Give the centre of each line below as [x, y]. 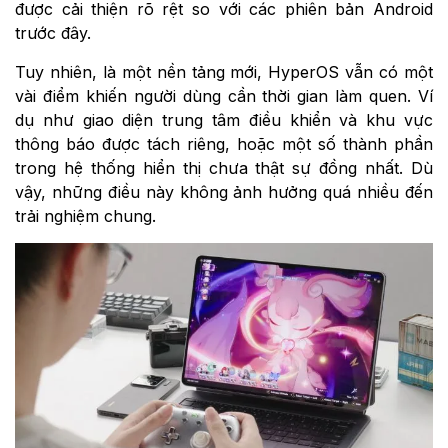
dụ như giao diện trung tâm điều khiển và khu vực [224, 119]
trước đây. [53, 32]
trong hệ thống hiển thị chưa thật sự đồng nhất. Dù [224, 167]
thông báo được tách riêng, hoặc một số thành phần [224, 143]
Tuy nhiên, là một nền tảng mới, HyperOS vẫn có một [224, 71]
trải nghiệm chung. [85, 215]
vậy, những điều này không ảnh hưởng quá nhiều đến [224, 191]
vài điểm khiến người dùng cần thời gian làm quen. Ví [224, 95]
